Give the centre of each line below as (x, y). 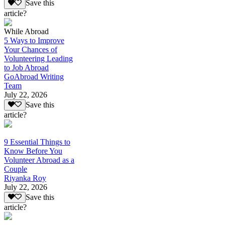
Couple (16, 169)
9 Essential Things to (37, 142)
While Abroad (26, 31)
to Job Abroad (26, 67)
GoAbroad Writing (34, 76)
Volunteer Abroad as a (39, 160)
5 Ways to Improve (34, 40)
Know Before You (33, 151)
